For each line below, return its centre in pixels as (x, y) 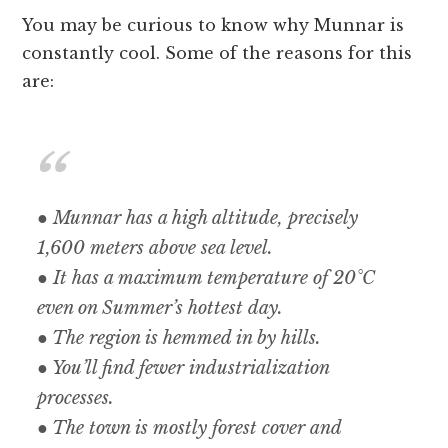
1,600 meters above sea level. (155, 248)
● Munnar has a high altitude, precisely (198, 218)
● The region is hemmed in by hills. (179, 338)
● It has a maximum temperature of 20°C (206, 278)
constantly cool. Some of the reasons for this (217, 53)
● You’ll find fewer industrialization (183, 368)
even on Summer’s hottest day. (160, 308)
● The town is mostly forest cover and (189, 428)
